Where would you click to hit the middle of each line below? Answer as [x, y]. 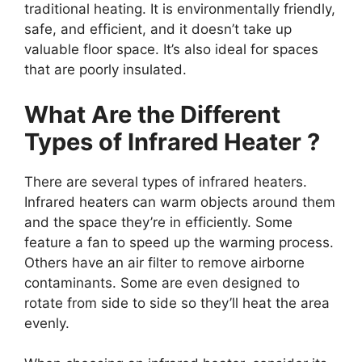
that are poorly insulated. [105, 70]
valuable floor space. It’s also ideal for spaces [171, 50]
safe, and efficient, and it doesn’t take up [158, 29]
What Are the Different [152, 114]
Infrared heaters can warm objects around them [180, 202]
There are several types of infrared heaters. [166, 181]
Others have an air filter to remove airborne [164, 262]
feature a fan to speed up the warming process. [179, 242]
